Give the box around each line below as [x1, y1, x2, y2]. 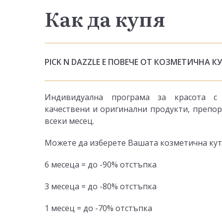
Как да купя [45, 3, 166, 33]
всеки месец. [45, 115, 94, 126]
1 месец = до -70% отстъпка [45, 202, 152, 214]
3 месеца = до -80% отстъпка [45, 180, 157, 192]
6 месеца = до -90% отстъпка [45, 159, 157, 170]
